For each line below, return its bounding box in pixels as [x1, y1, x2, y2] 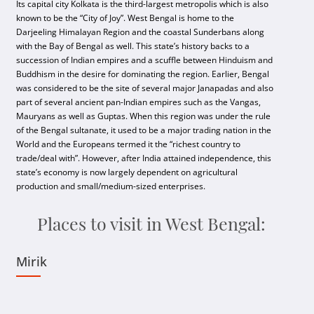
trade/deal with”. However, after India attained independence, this [16, 152, 272, 164]
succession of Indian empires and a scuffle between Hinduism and [16, 54, 273, 66]
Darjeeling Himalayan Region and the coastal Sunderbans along [16, 26, 265, 38]
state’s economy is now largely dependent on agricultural [16, 166, 238, 178]
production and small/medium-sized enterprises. [16, 180, 206, 192]
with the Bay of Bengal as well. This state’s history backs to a [16, 40, 250, 52]
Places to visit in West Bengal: [36, 212, 266, 235]
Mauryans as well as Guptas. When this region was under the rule [16, 110, 271, 122]
